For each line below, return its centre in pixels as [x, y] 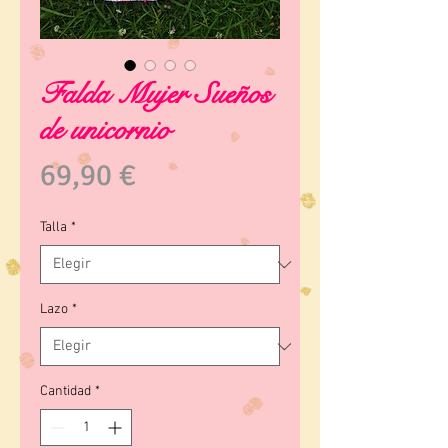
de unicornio [105, 131]
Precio [175, 175]
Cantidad [65, 392]
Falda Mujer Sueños [155, 95]
